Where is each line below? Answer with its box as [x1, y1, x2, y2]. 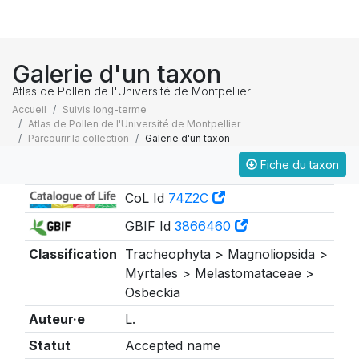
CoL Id [124, 190, 168, 206]
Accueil [12, 103, 46, 115]
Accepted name [124, 337, 220, 353]
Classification [28, 246, 117, 262]
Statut [28, 337, 71, 353]
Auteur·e [28, 311, 85, 327]
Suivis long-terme [63, 103, 147, 115]
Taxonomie [25, 159, 108, 178]
